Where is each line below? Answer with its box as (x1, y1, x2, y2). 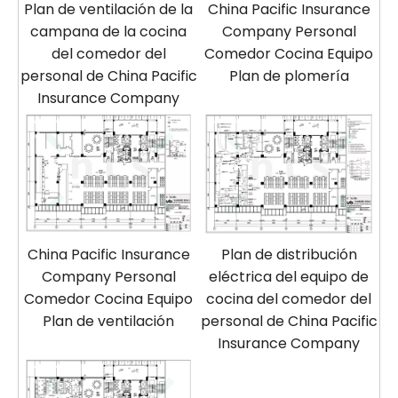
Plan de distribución (220, 244, 357, 266)
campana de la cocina (30, 21, 187, 43)
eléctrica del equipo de (209, 267, 369, 288)
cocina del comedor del (206, 289, 371, 310)
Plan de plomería (228, 66, 349, 87)
